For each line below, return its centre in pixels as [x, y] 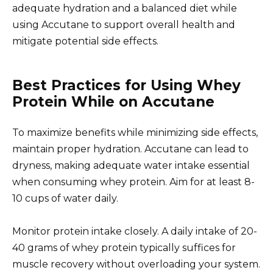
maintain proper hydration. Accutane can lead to [130, 149]
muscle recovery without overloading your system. [136, 264]
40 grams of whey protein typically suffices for [124, 248]
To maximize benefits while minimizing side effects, [135, 132]
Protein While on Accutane [113, 101]
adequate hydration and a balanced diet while [125, 8]
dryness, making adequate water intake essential [131, 165]
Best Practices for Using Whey [126, 85]
